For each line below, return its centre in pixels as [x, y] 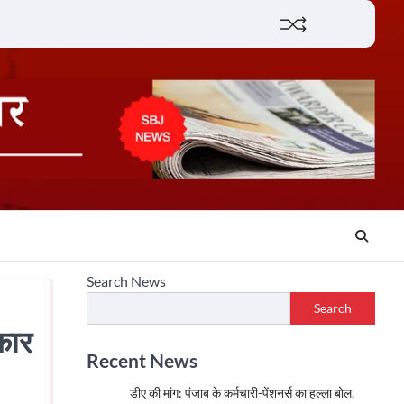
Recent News [142, 360]
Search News [126, 281]
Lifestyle [345, 32]
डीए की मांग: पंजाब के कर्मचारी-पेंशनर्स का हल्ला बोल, [242, 393]
